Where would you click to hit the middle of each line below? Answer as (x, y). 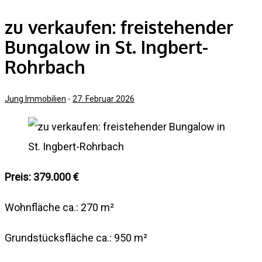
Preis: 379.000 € (43, 177)
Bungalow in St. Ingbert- (106, 46)
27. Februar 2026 (104, 99)
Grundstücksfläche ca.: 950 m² (76, 237)
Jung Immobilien (35, 99)
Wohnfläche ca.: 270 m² (59, 207)
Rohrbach (45, 66)
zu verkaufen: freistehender (119, 27)
